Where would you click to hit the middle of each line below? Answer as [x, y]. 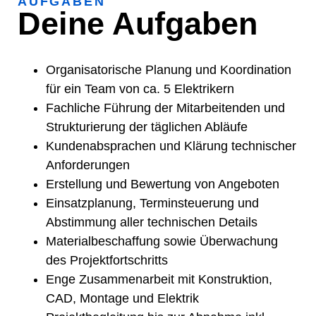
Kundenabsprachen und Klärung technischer [171, 146]
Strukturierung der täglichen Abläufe [147, 127]
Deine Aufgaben [138, 23]
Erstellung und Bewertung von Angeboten [163, 184]
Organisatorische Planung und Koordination [169, 69]
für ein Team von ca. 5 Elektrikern [140, 89]
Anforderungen [88, 165]
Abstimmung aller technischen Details [152, 222]
